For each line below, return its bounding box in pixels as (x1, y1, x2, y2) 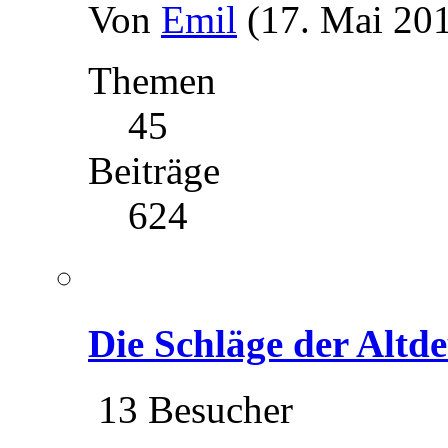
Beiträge (88, 149, 220, 193)
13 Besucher (88, 387, 293, 431)
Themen (88, 59, 216, 103)
